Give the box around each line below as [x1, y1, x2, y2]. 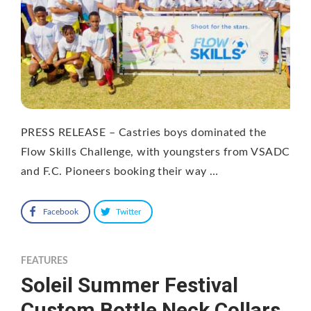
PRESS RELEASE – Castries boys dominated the [21, 127, 267, 139]
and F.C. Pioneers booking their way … [21, 166, 219, 178]
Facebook [43, 208, 78, 217]
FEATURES [21, 256, 68, 267]
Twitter [116, 208, 141, 217]
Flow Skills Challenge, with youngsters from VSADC [21, 146, 290, 158]
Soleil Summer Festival [21, 273, 238, 298]
